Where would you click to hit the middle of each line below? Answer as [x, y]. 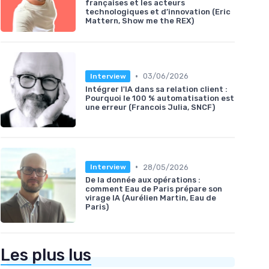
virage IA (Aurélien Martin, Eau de [151, 198]
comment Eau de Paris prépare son [154, 189]
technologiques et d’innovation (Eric [158, 11]
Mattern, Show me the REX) [140, 20]
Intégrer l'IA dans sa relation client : [156, 89]
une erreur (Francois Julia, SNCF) [150, 107]
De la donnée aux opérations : [143, 180]
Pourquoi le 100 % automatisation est [160, 98]
